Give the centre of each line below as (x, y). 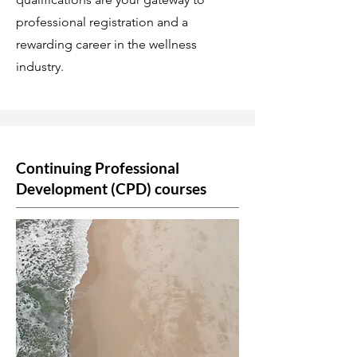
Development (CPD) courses (111, 188)
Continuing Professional (98, 168)
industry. (40, 67)
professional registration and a (102, 22)
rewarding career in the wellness (106, 44)
